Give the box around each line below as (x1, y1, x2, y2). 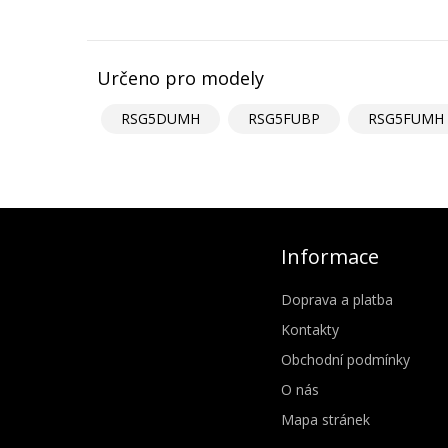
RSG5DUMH (121, 108, 200, 128)
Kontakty (281, 319, 340, 339)
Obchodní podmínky (281, 349, 411, 369)
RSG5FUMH (368, 108, 444, 128)
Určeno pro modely (97, 65, 264, 90)
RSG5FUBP (248, 108, 320, 128)
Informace (281, 242, 380, 270)
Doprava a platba (281, 289, 394, 309)
